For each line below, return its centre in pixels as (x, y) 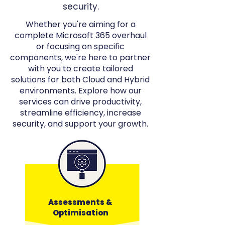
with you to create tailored (80, 69)
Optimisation (80, 213)
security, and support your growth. (80, 124)
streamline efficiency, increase (80, 113)
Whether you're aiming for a (80, 24)
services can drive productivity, (80, 102)
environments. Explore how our (80, 91)
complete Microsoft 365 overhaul (80, 35)
